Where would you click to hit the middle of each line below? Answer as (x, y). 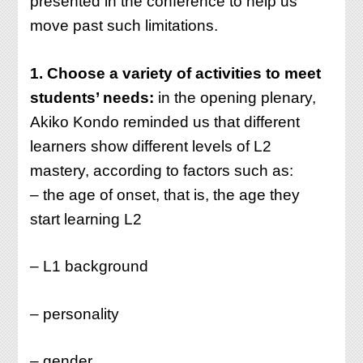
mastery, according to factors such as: (162, 170)
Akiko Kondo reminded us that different (165, 122)
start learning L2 (86, 219)
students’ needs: (92, 97)
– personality (75, 314)
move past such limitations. (124, 26)
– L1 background (90, 267)
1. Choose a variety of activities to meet (176, 73)
